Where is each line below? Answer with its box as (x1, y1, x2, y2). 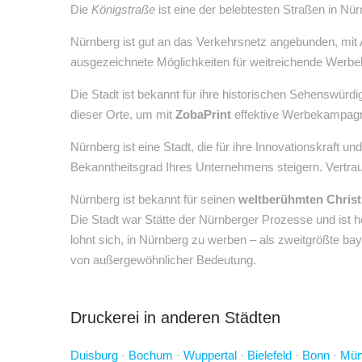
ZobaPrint (175, 107, 231, 121)
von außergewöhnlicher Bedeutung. (70, 253, 256, 267)
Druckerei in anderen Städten (70, 309, 280, 326)
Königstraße (91, 2, 155, 16)
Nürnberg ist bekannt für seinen (70, 192, 238, 206)
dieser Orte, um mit (70, 107, 175, 121)
